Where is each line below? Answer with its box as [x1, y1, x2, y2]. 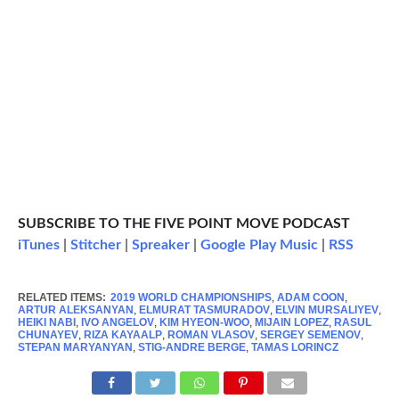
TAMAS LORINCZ [250, 341, 338, 354]
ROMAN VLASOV [167, 329, 255, 342]
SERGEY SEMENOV [259, 329, 361, 342]
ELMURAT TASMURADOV [138, 304, 270, 317]
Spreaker [131, 238, 190, 253]
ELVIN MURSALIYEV [274, 304, 379, 317]
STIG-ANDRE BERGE [137, 341, 246, 354]
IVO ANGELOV [80, 316, 154, 330]
